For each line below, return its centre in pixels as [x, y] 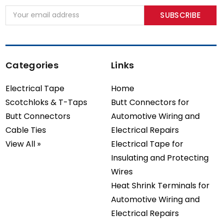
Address [19, 21]
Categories [32, 65]
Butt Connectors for [150, 102]
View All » [23, 144]
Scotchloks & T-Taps [46, 102]
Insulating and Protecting [160, 158]
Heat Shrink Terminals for [160, 185]
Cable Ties [26, 130]
